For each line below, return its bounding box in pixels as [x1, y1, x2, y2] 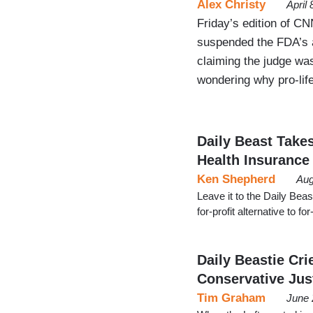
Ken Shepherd [197, 172, 275, 186]
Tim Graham [197, 291, 265, 305]
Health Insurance [197, 152, 310, 168]
